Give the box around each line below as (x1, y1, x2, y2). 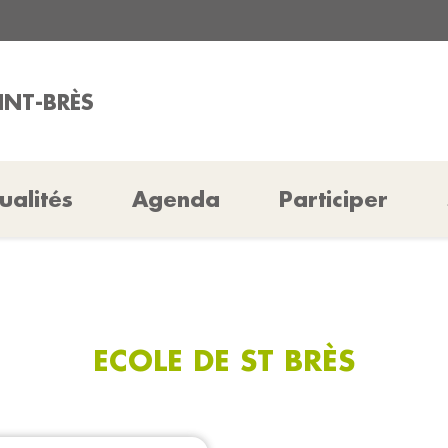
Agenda (132, 185, 220, 213)
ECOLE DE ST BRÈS (93, 342, 355, 378)
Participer (278, 185, 388, 213)
